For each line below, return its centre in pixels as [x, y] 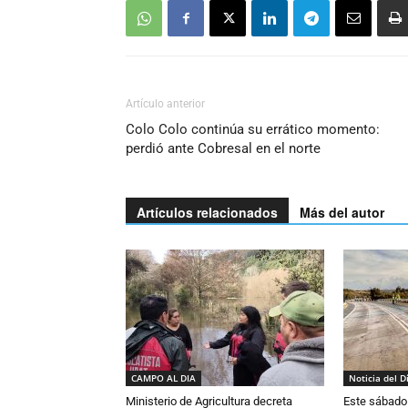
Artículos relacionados [207, 212]
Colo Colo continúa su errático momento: [253, 129]
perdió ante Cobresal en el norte [223, 148]
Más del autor [342, 212]
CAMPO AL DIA [163, 378]
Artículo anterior [165, 104]
